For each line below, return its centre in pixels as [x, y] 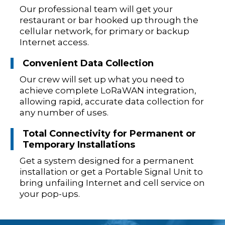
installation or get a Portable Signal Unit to [111, 172]
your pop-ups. [50, 194]
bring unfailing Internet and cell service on [112, 183]
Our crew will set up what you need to [102, 79]
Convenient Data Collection [88, 63]
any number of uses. [64, 112]
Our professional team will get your [96, 9]
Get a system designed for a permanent [107, 160]
